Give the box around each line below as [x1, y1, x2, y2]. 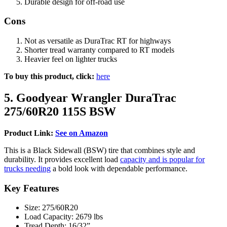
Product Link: [4, 128, 53, 137]
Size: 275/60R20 [24, 203, 78, 212]
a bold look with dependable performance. [51, 164, 187, 173]
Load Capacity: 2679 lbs [24, 212, 103, 221]
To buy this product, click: [4, 71, 94, 81]
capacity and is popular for [120, 155, 205, 164]
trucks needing [4, 164, 51, 173]
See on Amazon [55, 128, 108, 137]
